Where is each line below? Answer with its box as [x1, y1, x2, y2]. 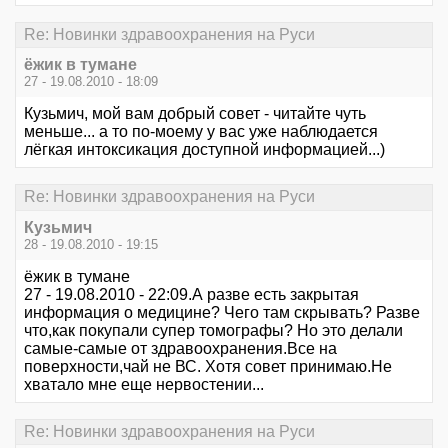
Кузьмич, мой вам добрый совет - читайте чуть [24, 105, 366, 123]
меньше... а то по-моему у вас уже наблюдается [24, 123, 378, 141]
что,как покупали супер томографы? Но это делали [24, 321, 403, 339]
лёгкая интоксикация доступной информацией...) [24, 141, 385, 159]
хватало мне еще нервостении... [24, 375, 264, 393]
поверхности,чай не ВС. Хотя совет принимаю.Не [24, 357, 392, 375]
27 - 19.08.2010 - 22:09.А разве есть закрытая [24, 285, 359, 303]
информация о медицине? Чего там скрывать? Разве [24, 303, 420, 321]
